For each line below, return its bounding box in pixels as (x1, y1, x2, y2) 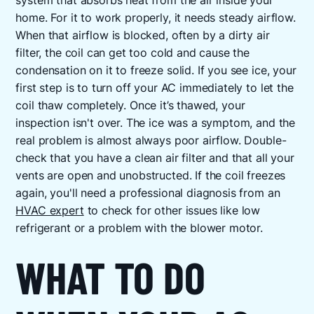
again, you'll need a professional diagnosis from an (15, 186, 280, 200)
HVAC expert (15, 203, 84, 217)
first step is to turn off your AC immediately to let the (15, 81, 294, 95)
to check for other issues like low (83, 203, 261, 217)
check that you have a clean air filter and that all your (15, 151, 294, 165)
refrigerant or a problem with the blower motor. (15, 221, 263, 235)
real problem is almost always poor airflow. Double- (15, 133, 287, 147)
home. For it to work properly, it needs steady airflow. (15, 11, 296, 25)
